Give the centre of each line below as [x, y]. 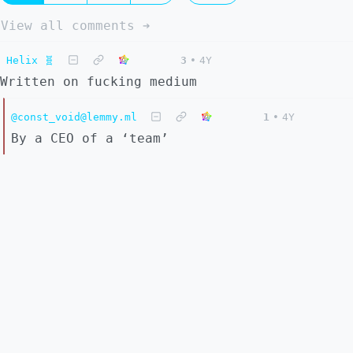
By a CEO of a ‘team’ [90, 138]
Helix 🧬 [30, 60]
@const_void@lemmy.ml [74, 117]
